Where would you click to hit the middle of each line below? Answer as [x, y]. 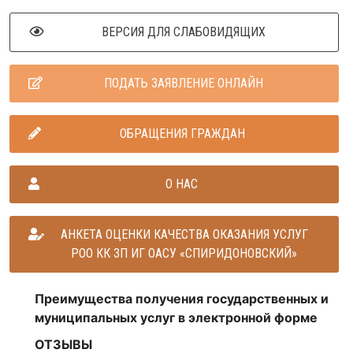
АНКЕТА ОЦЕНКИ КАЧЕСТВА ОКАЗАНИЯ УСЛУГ [184, 234]
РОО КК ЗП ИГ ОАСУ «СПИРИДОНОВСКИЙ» [184, 253]
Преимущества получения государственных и [182, 298]
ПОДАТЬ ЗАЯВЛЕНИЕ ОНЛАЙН [183, 83]
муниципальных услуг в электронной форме [176, 317]
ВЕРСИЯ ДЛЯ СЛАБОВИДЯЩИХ [183, 32]
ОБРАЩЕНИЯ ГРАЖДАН [182, 133]
